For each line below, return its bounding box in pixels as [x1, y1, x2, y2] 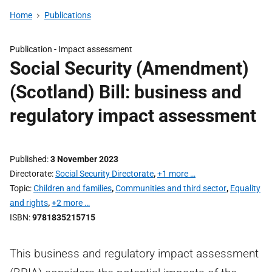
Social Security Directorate [55, 169, 154, 178]
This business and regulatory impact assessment [10, 246, 259, 260]
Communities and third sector [115, 183, 226, 193]
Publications [44, 10, 91, 20]
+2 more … [52, 198, 90, 208]
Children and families [33, 183, 112, 193]
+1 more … [157, 169, 195, 178]
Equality [230, 183, 260, 193]
